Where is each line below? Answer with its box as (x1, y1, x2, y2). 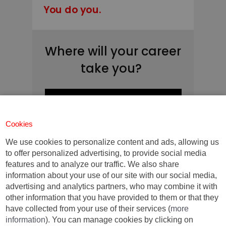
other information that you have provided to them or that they (6, 193, 219, 202)
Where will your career (45, 43, 181, 60)
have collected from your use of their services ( (6, 204, 171, 213)
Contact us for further (58, 140, 167, 154)
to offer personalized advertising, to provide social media (6, 149, 207, 158)
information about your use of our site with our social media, (6, 171, 217, 180)
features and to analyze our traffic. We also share (6, 160, 180, 169)
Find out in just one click (57, 93, 169, 106)
